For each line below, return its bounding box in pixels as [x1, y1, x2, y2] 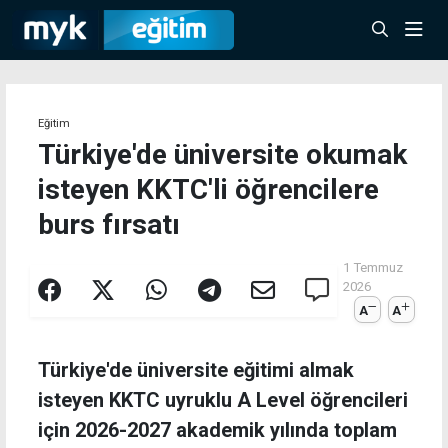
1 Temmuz [342, 260, 403, 275]
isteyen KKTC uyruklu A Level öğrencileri [38, 388, 408, 413]
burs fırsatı [38, 208, 180, 241]
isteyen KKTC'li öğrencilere [38, 173, 379, 206]
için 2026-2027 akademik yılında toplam [38, 418, 397, 443]
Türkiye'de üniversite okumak [38, 138, 407, 171]
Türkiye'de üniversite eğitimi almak [38, 358, 354, 383]
